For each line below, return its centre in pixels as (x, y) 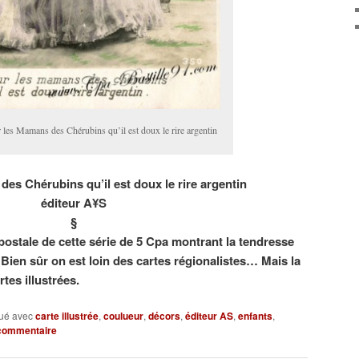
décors (164, 316)
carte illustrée (67, 316)
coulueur (123, 316)
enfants (255, 316)
